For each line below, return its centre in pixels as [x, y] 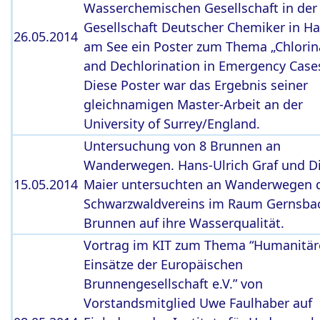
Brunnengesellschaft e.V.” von [173, 284]
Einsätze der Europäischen [163, 264]
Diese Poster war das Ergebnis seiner [196, 85]
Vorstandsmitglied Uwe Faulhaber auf [198, 303]
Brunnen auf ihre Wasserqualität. [184, 223]
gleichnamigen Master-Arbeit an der [193, 104]
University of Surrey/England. [172, 124]
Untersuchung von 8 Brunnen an [182, 146]
